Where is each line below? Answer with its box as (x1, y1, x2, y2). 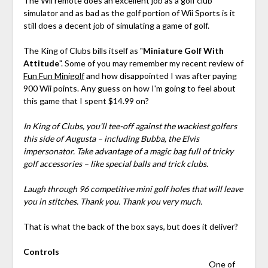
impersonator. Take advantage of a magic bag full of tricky (23, 146, 233, 157)
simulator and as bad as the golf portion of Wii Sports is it (23, 8, 235, 19)
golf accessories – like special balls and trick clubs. (23, 159, 208, 169)
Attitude (23, 58, 59, 69)
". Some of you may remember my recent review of (59, 58, 243, 69)
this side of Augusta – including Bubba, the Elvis (23, 133, 199, 144)
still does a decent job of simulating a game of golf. (23, 20, 209, 31)
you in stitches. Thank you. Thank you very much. (23, 196, 202, 207)
